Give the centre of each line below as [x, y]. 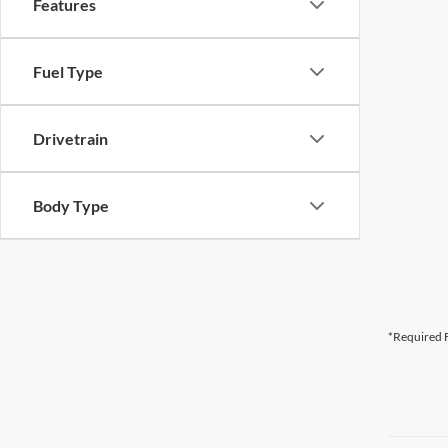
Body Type [71, 205]
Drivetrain [70, 138]
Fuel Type [68, 71]
